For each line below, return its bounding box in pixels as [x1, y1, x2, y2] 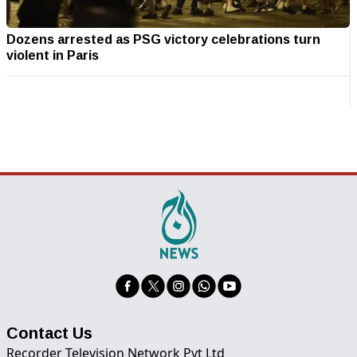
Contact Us [6, 316, 92, 347]
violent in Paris [6, 42, 99, 67]
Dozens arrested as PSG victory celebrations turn [6, 26, 320, 51]
